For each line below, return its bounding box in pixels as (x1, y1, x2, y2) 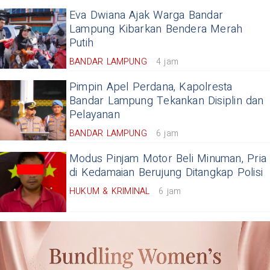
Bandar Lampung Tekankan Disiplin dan (69, 93, 264, 110)
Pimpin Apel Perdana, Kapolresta (69, 79, 233, 96)
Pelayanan (69, 107, 120, 124)
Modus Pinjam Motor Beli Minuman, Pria (69, 151, 266, 168)
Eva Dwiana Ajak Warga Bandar (69, 7, 223, 24)
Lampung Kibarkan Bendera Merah (69, 21, 243, 38)
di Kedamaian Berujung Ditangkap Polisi (69, 165, 263, 181)
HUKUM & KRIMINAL (69, 185, 150, 198)
